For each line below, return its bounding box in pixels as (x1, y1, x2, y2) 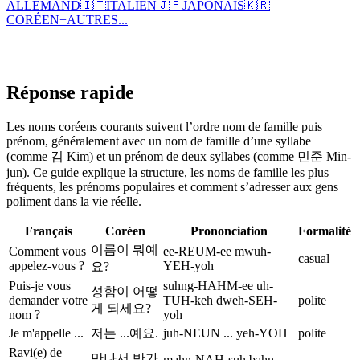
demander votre (9, 292, 88, 307)
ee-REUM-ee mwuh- (163, 243, 271, 258)
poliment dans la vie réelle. (6, 194, 141, 208)
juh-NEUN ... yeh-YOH (163, 325, 288, 340)
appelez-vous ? (9, 258, 84, 272)
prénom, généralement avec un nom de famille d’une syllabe (6, 133, 311, 148)
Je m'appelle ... (9, 325, 84, 340)
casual (298, 251, 329, 265)
